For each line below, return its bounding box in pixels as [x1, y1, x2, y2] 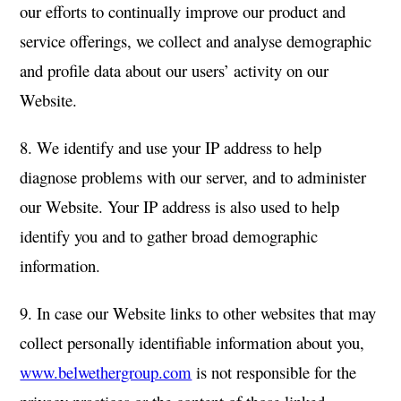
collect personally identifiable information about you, [20, 331, 365, 354]
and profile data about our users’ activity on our [20, 59, 329, 81]
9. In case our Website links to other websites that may [20, 302, 377, 324]
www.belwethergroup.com [20, 361, 192, 383]
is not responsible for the [192, 361, 357, 383]
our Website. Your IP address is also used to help [20, 195, 340, 218]
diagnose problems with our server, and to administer [20, 166, 367, 188]
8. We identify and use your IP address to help [20, 136, 322, 158]
